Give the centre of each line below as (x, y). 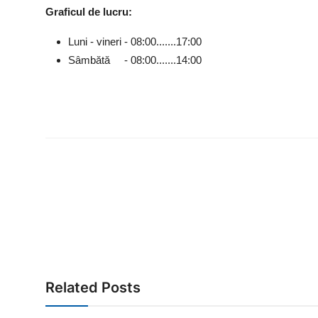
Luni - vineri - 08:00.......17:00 (135, 41)
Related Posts (93, 287)
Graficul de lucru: (92, 11)
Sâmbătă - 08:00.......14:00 (135, 60)
